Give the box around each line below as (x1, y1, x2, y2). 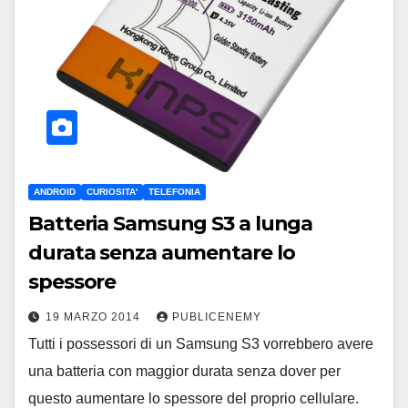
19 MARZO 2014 (46, 310, 144, 323)
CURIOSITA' (87, 186, 138, 197)
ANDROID (34, 186, 76, 197)
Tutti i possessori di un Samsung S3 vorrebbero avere (28, 335, 373, 352)
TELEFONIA (148, 186, 200, 197)
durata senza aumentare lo (28, 240, 295, 265)
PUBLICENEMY (172, 310, 261, 323)
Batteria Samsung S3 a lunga (28, 210, 313, 236)
